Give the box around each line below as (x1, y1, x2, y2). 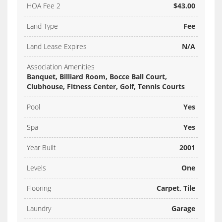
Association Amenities (27, 62, 95, 72)
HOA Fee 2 (27, 1, 60, 11)
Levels (27, 163, 46, 173)
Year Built (27, 143, 56, 153)
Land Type (27, 21, 58, 31)
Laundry (27, 204, 51, 214)
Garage (171, 204, 195, 214)
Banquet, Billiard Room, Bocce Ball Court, (27, 72, 167, 82)
